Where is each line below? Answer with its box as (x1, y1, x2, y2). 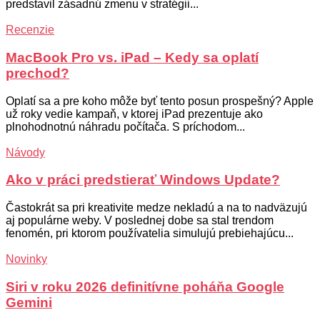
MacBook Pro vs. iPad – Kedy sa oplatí (6, 50, 259, 66)
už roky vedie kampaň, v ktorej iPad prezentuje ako (6, 107, 263, 120)
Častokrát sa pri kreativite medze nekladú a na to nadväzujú (6, 201, 307, 214)
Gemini (6, 294, 52, 310)
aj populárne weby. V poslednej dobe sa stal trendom (6, 214, 274, 227)
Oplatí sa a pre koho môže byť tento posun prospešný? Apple (6, 94, 314, 107)
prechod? (6, 66, 69, 81)
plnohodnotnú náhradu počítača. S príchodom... (6, 120, 245, 133)
